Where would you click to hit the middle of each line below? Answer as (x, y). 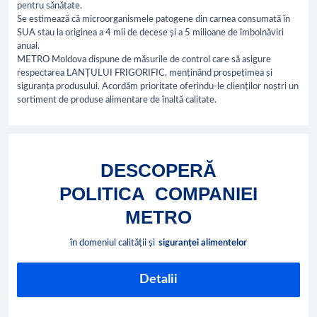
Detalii (158, 280)
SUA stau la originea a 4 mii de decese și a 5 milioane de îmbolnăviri (150, 33)
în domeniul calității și (113, 243)
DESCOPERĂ (158, 171)
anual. (28, 47)
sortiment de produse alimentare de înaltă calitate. (117, 100)
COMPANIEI (206, 194)
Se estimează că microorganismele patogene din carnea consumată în (154, 20)
